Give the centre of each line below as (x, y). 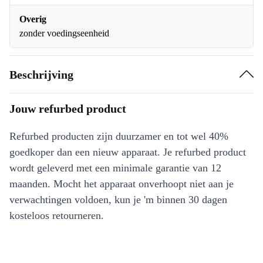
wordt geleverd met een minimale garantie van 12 (115, 168)
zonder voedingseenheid (64, 33)
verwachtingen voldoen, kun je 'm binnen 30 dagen (118, 200)
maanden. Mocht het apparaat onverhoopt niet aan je (122, 184)
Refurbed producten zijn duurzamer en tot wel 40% (119, 136)
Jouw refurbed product (68, 109)
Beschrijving (41, 74)
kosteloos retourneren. (57, 215)
